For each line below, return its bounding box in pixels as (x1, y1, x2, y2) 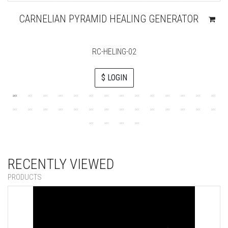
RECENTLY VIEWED (8, 156, 114, 173)
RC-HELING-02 (92, 47, 136, 57)
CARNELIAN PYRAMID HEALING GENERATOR (19, 13, 199, 25)
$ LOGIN (101, 73, 127, 83)
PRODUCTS (8, 173, 42, 182)
